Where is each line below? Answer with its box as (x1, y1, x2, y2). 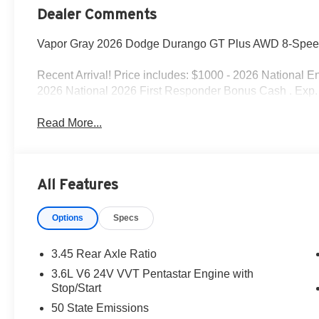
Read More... (37, 116, 103, 129)
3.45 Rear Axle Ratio (51, 247, 157, 260)
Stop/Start (51, 281, 102, 294)
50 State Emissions (51, 301, 150, 314)
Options (52, 212, 84, 223)
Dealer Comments (37, 6, 157, 22)
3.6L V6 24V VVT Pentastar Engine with (51, 267, 254, 280)
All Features (37, 176, 118, 192)
